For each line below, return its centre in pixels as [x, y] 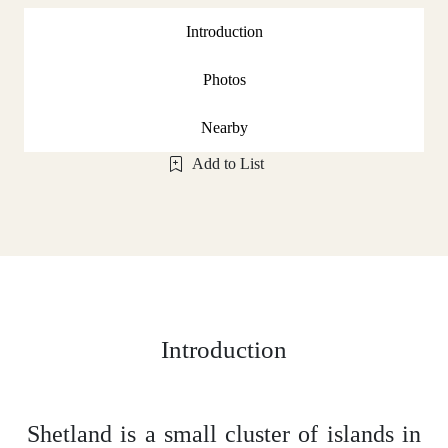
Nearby [224, 127]
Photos [224, 79]
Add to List [228, 163]
